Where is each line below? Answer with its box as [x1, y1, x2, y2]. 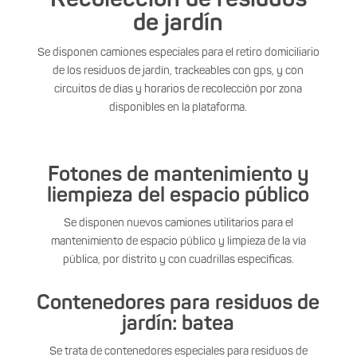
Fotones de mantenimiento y [48, 164, 309, 186]
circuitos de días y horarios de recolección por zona [54, 83, 303, 96]
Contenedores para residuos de [37, 292, 320, 314]
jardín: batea [122, 313, 235, 335]
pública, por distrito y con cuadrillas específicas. [62, 253, 294, 266]
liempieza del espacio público [47, 185, 310, 206]
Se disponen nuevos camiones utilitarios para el [63, 217, 293, 229]
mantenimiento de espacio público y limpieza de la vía [50, 235, 306, 248]
